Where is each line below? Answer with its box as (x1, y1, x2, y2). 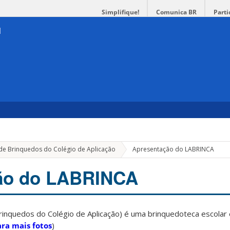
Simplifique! (102, 8, 139, 16)
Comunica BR (156, 8, 197, 16)
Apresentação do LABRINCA (132, 145, 214, 154)
